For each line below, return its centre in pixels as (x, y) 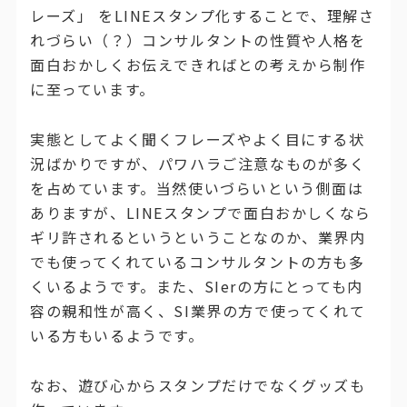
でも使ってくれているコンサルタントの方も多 (197, 262)
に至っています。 (92, 89)
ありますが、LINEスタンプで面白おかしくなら (200, 213)
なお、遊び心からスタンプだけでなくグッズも (198, 386)
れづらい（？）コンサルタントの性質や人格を (198, 40)
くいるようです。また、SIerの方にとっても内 (196, 287)
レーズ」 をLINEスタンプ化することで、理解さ (202, 16)
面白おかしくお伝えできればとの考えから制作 (198, 65)
